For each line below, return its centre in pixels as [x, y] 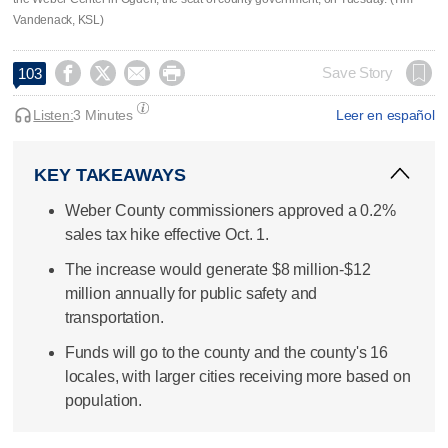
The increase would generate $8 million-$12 [217, 269]
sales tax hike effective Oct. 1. [167, 234]
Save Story [357, 72]
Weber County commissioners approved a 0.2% [230, 210]
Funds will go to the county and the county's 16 [226, 353]
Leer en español [385, 114]
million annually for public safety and [191, 293]
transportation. [114, 317]
